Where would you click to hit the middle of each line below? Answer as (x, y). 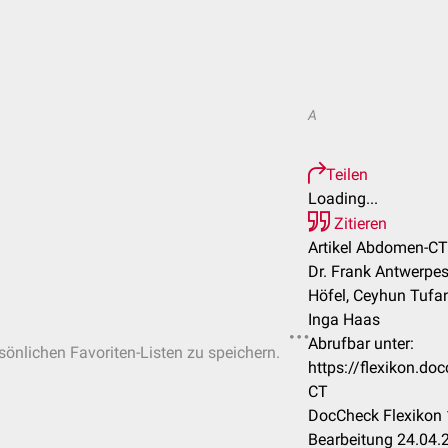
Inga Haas (344, 319)
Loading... (343, 198)
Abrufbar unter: (361, 343)
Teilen (347, 174)
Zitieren (358, 223)
